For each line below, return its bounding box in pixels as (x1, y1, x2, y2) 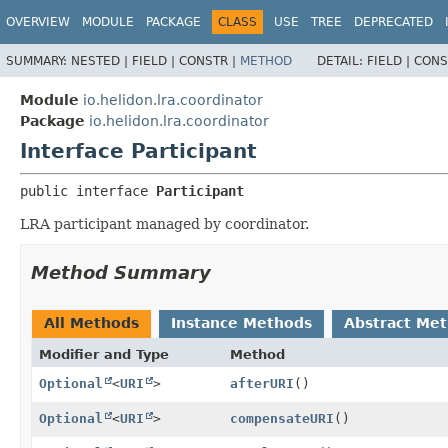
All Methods (44, 314, 139, 331)
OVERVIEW (6, 15, 70, 29)
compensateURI (229, 410, 334, 426)
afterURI (229, 375, 294, 391)
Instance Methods (171, 314, 312, 331)
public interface (20, 182, 156, 199)
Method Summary (31, 261, 211, 283)
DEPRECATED (354, 15, 433, 29)
